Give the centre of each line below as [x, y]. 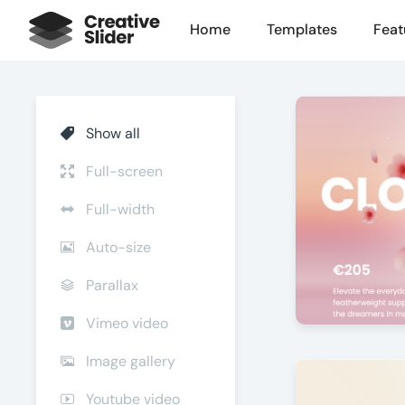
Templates [302, 29]
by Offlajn [340, 367]
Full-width [118, 209]
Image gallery [129, 361]
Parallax [110, 285]
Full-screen [122, 171]
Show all [111, 133]
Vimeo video [125, 323]
